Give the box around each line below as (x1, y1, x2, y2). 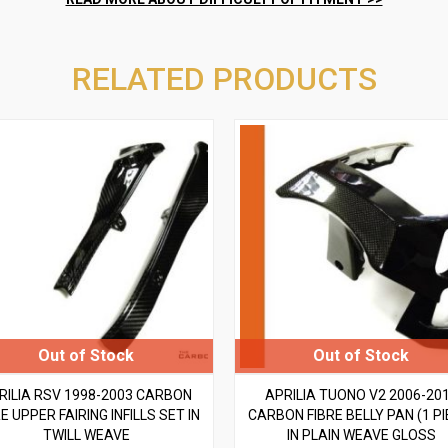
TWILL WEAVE (42, 426, 130, 443)
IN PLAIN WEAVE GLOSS (286, 426, 436, 443)
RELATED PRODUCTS (71, 60, 377, 98)
